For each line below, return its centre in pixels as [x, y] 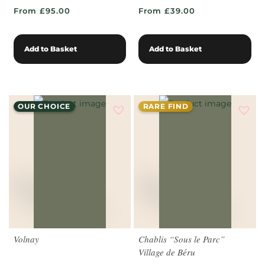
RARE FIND [166, 106]
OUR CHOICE [44, 106]
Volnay [26, 239]
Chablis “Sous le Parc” [182, 239]
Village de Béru [167, 252]
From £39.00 [167, 11]
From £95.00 [42, 11]
